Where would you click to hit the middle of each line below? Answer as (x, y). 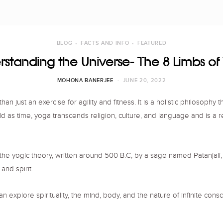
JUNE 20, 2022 (144, 81)
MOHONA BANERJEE (85, 81)
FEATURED (152, 43)
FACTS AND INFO (105, 43)
